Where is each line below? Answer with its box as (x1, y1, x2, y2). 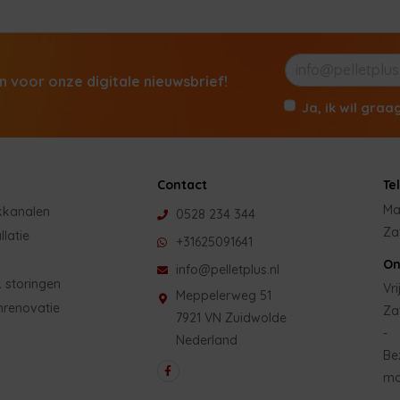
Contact (156, 177, 207, 194)
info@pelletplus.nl (176, 261, 280, 278)
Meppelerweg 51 (176, 287, 272, 304)
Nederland (176, 331, 238, 348)
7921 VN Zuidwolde (176, 309, 287, 326)
